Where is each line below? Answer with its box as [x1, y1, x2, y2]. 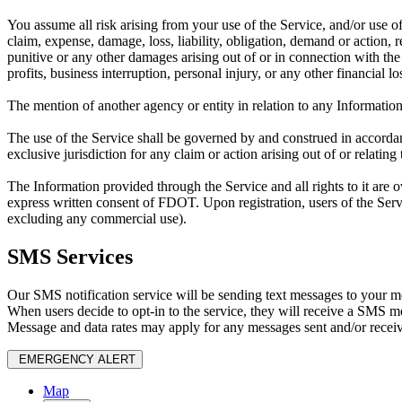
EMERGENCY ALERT [19, 352, 135, 366]
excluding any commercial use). [7, 211, 187, 227]
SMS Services [7, 244, 133, 268]
